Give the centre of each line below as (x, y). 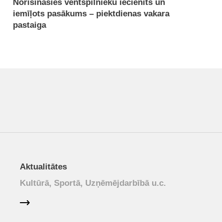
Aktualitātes (43, 167)
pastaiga (30, 25)
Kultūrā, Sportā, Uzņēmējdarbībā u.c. (93, 183)
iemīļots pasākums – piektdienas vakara (91, 14)
